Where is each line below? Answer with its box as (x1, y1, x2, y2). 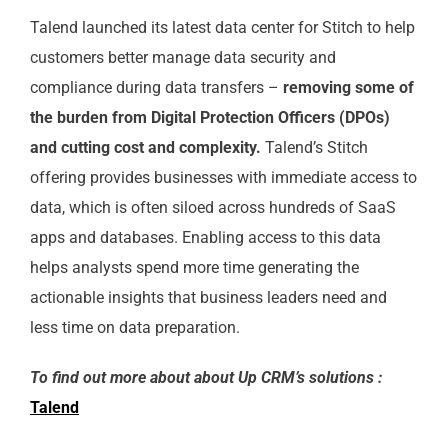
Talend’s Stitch (260, 138, 368, 157)
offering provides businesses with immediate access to (29, 168, 417, 187)
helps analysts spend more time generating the (29, 258, 359, 277)
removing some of (282, 78, 414, 97)
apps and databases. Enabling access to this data (29, 228, 381, 247)
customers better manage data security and (29, 48, 336, 67)
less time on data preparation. (29, 318, 240, 337)
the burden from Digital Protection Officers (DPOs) (29, 108, 390, 127)
